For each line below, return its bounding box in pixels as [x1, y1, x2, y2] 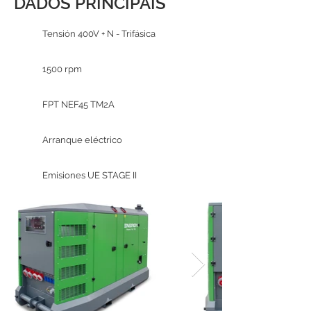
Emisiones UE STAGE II [42, 170, 137, 180]
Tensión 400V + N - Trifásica [42, 28, 155, 39]
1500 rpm [42, 64, 82, 74]
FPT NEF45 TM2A [42, 99, 115, 110]
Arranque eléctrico [42, 135, 122, 145]
